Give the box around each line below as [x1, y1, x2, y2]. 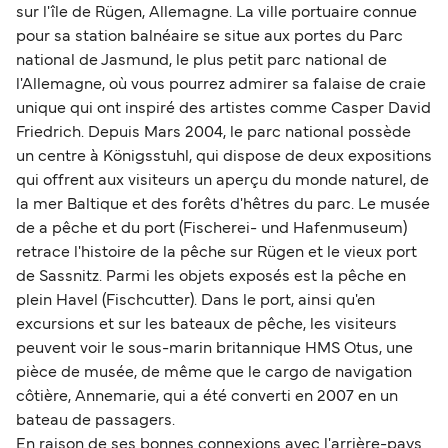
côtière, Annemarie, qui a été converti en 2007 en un [16, 389, 398, 404]
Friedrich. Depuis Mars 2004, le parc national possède [16, 125, 411, 140]
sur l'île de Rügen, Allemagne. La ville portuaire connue [16, 5, 417, 20]
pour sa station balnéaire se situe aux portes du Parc [16, 29, 403, 44]
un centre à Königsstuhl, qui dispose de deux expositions [16, 149, 432, 164]
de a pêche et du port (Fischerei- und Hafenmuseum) [16, 221, 407, 236]
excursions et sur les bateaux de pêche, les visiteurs [16, 317, 397, 332]
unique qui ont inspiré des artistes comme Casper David [16, 101, 431, 116]
